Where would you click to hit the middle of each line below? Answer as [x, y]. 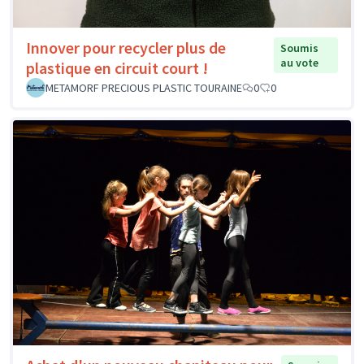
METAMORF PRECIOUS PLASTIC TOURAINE [144, 87]
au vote [300, 62]
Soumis [300, 48]
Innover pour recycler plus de [126, 47]
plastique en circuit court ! [117, 67]
